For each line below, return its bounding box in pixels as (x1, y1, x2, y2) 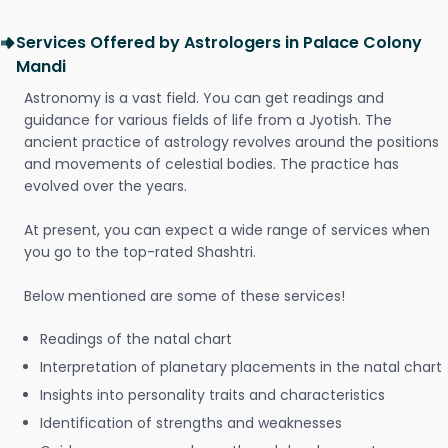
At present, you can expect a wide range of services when (24, 220, 430, 240)
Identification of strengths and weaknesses (40, 413, 342, 433)
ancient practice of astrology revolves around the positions (24, 132, 439, 152)
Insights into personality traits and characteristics (40, 385, 385, 405)
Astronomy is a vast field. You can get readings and (24, 88, 384, 108)
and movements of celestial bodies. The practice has (24, 154, 399, 174)
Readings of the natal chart (40, 329, 232, 349)
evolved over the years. (24, 176, 187, 196)
